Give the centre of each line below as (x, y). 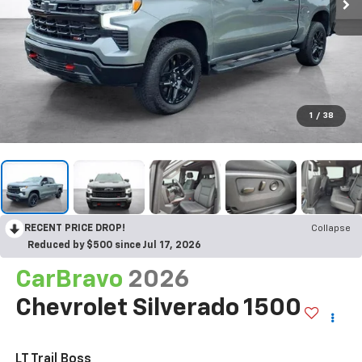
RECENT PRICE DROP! (75, 229)
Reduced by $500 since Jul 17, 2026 (114, 246)
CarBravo (69, 281)
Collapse (331, 229)
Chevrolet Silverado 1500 (158, 309)
